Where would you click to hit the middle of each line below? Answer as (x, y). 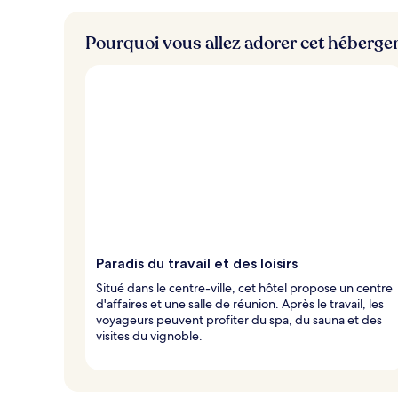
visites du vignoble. (149, 335)
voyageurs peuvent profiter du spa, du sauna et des (239, 319)
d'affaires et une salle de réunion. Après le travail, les (240, 303)
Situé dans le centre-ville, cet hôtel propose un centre (244, 287)
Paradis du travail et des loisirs (197, 263)
